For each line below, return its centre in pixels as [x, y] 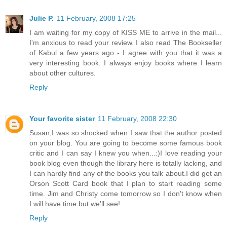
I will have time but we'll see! [75, 203]
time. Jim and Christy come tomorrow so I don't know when [126, 193]
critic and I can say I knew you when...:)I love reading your [126, 153]
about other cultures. [63, 73]
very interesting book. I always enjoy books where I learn [126, 63]
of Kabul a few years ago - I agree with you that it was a [126, 52]
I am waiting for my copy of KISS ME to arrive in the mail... [126, 32]
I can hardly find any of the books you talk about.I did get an [126, 173]
